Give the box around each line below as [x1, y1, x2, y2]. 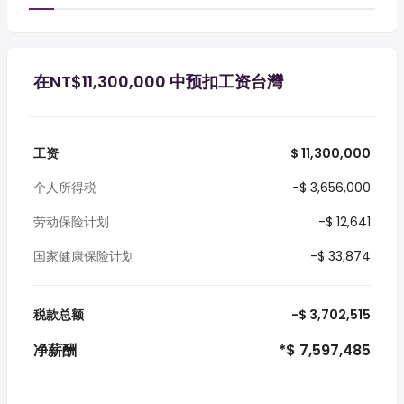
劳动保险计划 [33, 213, 109, 231]
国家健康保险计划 [33, 247, 134, 265]
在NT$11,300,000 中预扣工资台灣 [33, 70, 283, 93]
